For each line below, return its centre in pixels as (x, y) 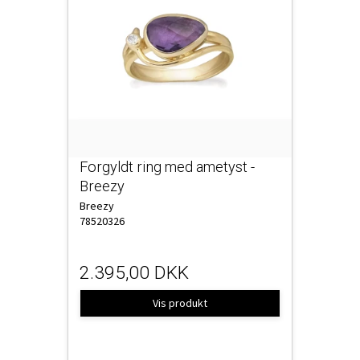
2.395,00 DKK (134, 273)
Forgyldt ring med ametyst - (167, 166)
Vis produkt (180, 303)
